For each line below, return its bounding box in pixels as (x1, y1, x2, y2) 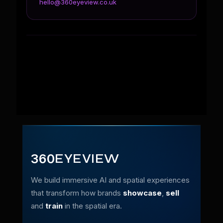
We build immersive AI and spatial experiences (31, 175, 190, 185)
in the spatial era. (63, 201, 122, 211)
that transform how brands (31, 188, 123, 198)
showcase (123, 188, 162, 198)
